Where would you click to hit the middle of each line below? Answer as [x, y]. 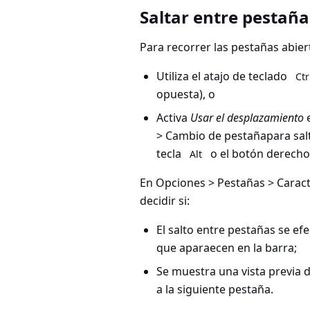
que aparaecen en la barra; [227, 248]
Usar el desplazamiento [247, 118]
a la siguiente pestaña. [215, 289]
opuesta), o [186, 94]
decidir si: [165, 201]
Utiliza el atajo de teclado [223, 76]
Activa [173, 118]
